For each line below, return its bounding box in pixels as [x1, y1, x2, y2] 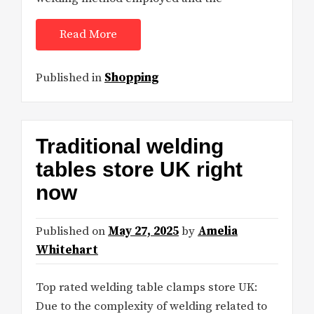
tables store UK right [36, 158, 243, 182]
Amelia [198, 224, 238, 240]
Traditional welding [36, 135, 224, 158]
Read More [60, 27, 117, 43]
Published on [36, 224, 108, 240]
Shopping [104, 69, 159, 86]
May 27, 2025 [108, 224, 179, 240]
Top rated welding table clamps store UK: [36, 280, 258, 296]
